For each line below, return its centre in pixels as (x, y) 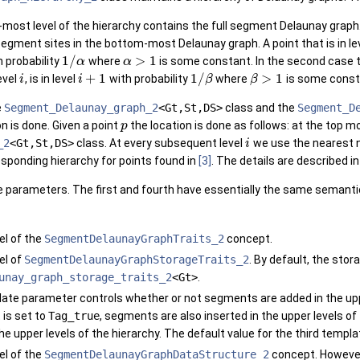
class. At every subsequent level (160, 143)
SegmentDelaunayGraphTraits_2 (134, 239)
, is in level (51, 79)
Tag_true (74, 316)
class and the (260, 108)
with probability (148, 79)
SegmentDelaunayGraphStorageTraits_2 (137, 260)
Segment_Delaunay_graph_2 (81, 108)
